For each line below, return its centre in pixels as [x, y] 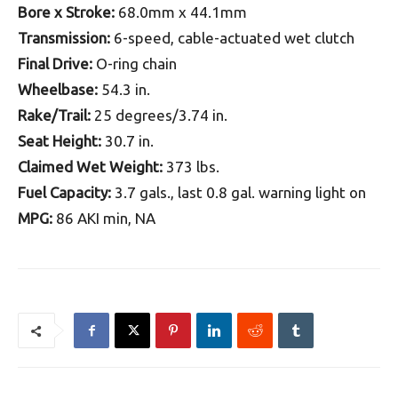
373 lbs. [191, 167]
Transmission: [64, 38]
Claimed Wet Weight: [90, 167]
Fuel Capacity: [64, 192]
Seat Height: [60, 141]
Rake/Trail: [54, 115]
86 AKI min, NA [104, 218]
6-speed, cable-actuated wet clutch [232, 38]
